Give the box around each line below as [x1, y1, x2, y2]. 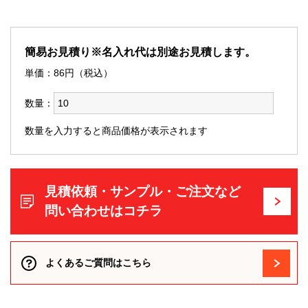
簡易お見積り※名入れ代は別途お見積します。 [25, 46, 256, 58]
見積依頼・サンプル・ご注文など [45, 184, 241, 199]
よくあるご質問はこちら [45, 257, 151, 269]
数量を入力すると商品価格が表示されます [25, 125, 208, 137]
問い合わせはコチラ [45, 203, 162, 219]
